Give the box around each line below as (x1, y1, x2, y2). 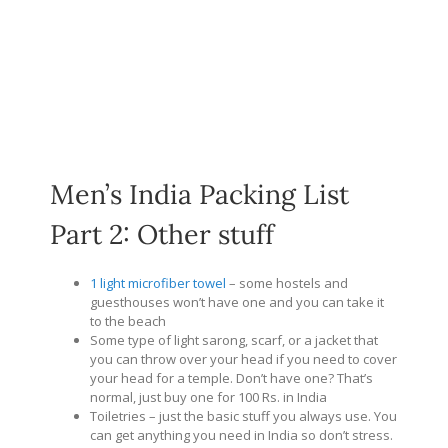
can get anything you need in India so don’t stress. (90, 425, 393, 444)
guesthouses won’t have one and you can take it (90, 292, 384, 311)
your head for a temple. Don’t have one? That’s (90, 368, 373, 387)
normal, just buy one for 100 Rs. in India (90, 387, 327, 406)
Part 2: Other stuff (50, 216, 274, 251)
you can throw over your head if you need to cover (90, 349, 397, 368)
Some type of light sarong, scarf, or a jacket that (90, 330, 378, 349)
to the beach (90, 311, 166, 330)
